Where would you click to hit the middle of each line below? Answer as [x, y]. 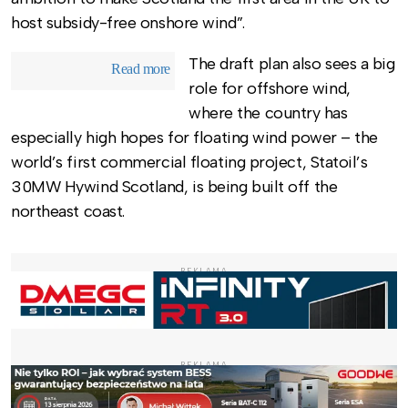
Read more [141, 69]
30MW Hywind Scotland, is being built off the [174, 187]
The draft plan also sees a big [292, 64]
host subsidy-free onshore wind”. [128, 23]
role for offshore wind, [270, 89]
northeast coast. [68, 212]
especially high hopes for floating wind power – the [195, 138]
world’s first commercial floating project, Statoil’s [189, 163]
